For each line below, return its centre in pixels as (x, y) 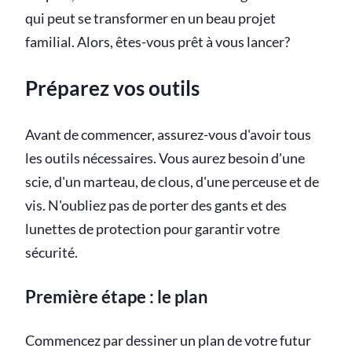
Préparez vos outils (112, 88)
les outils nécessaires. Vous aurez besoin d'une (165, 158)
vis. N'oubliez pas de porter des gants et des (156, 205)
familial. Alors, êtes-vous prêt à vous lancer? (158, 42)
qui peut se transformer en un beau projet (150, 18)
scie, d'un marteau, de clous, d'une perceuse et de (172, 181)
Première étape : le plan (117, 296)
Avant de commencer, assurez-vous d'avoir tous (168, 134)
